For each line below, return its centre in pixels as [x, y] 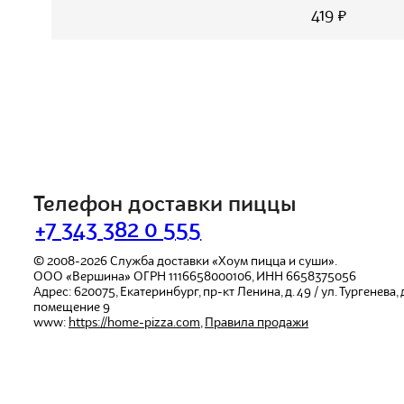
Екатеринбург [159, 292]
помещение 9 [72, 308]
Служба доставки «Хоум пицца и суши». [224, 262]
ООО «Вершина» [82, 277]
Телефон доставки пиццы [165, 206]
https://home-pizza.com [134, 323]
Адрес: [54, 292]
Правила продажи [257, 323]
